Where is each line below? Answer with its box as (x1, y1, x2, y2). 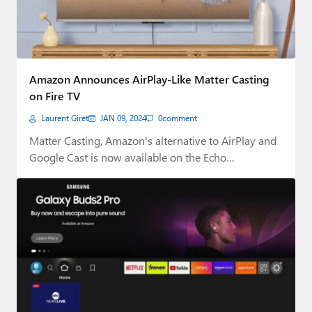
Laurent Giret (41, 113, 88, 124)
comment (162, 113, 197, 124)
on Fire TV (29, 88, 80, 104)
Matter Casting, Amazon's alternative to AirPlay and (29, 133, 276, 148)
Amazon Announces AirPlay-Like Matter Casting (29, 72, 270, 87)
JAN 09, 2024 (100, 113, 146, 124)
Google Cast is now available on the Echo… (29, 150, 235, 165)
